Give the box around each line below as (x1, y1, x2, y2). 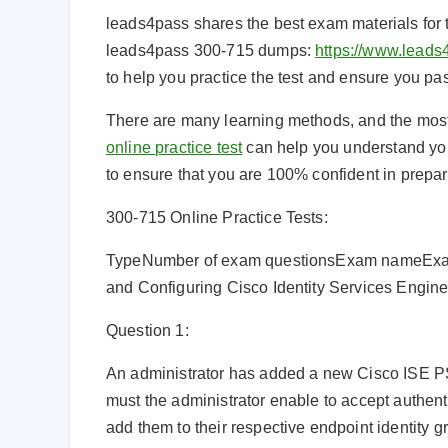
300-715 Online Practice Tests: (106, 208, 328, 226)
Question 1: (106, 321, 189, 339)
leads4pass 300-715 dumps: (106, 41, 316, 59)
